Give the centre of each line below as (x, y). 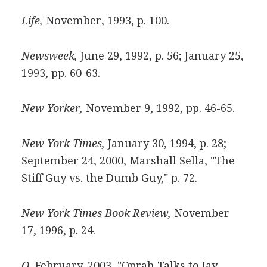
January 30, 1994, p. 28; (165, 143)
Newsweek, (49, 56)
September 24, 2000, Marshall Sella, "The (128, 161)
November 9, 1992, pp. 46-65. (159, 108)
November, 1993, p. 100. (106, 21)
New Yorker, (52, 108)
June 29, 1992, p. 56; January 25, (160, 56)
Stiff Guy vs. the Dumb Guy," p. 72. (109, 178)
